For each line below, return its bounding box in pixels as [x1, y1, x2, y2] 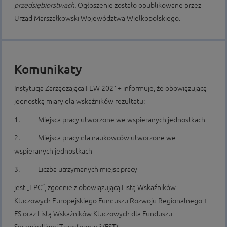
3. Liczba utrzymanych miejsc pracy [14, 165, 137, 173]
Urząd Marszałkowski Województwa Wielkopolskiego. [14, 14, 180, 22]
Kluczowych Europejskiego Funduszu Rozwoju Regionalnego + [14, 197, 208, 205]
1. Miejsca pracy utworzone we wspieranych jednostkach [14, 116, 205, 124]
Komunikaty [14, 63, 82, 77]
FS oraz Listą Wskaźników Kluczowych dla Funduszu [14, 210, 172, 218]
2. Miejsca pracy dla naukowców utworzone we [14, 134, 176, 142]
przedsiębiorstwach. [14, 1, 78, 9]
